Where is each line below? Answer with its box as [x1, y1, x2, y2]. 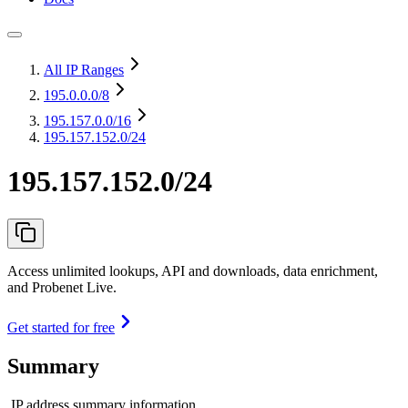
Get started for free [7, 319, 115, 335]
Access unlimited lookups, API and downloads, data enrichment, [7, 262, 378, 279]
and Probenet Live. [7, 279, 117, 295]
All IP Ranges [44, 62, 124, 77]
